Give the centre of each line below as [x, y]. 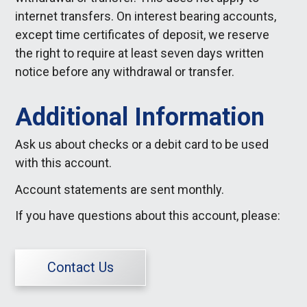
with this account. [64, 163]
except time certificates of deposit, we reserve [143, 35]
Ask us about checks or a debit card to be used [142, 145]
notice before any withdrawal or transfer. [125, 72]
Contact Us [81, 268]
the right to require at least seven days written [140, 53]
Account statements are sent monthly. [120, 189]
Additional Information [140, 118]
